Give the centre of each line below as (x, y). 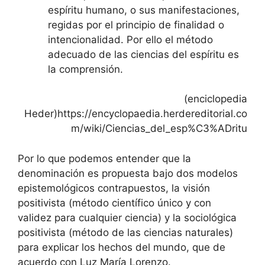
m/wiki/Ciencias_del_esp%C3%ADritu (159, 128)
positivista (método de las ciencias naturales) (125, 232)
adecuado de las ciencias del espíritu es (143, 54)
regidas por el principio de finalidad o (136, 25)
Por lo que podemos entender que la (104, 158)
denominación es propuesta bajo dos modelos (128, 173)
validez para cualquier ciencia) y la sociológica (127, 217)
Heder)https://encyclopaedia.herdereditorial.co (136, 114)
